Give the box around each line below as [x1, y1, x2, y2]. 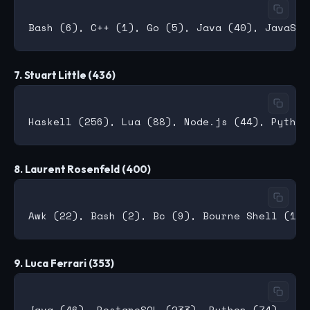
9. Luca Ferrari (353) [14, 257, 114, 271]
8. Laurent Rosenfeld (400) [14, 163, 152, 176]
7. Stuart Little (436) [14, 69, 116, 82]
